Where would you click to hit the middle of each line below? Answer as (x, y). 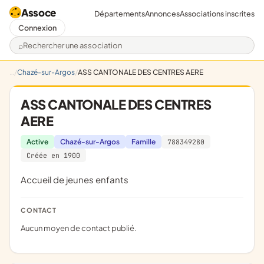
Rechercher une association (79, 51)
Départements (120, 13)
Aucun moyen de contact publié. (81, 228)
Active (37, 142)
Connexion (37, 28)
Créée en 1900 (53, 155)
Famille (143, 142)
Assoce (39, 12)
